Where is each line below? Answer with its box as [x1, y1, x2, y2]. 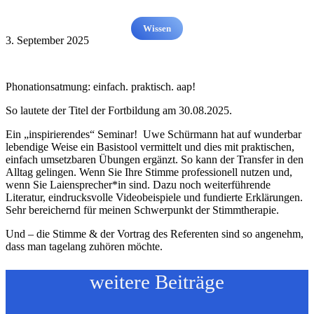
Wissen [143, 23, 171, 34]
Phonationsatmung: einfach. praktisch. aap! [6, 81, 196, 93]
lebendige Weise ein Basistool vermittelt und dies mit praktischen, [6, 141, 294, 153]
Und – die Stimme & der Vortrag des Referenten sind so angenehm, [6, 228, 303, 240]
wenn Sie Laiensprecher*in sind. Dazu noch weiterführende [6, 179, 271, 191]
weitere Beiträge [90, 270, 224, 293]
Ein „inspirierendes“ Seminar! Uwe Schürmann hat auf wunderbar [6, 128, 301, 140]
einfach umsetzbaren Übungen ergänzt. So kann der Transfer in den [6, 153, 303, 165]
